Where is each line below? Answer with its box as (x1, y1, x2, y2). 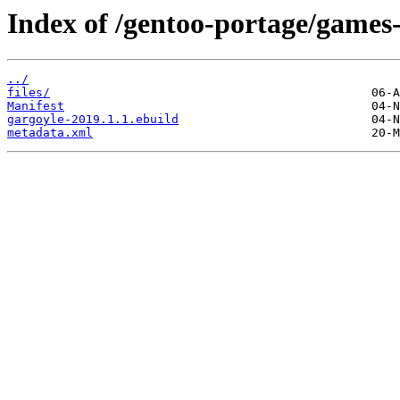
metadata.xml (7, 126, 93, 140)
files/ (7, 86, 50, 100)
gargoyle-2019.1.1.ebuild (7, 112, 179, 127)
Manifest (7, 99, 64, 113)
